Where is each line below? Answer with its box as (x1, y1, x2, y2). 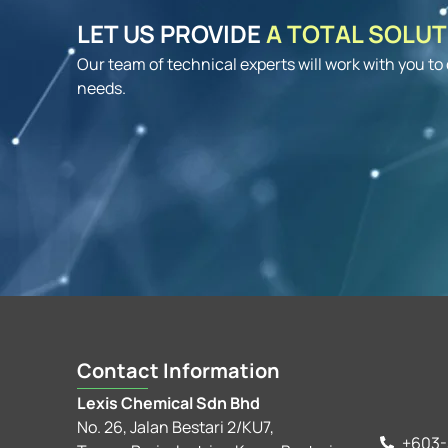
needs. (77, 77, 127, 99)
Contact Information (77, 357, 281, 384)
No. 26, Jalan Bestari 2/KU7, (77, 416, 275, 438)
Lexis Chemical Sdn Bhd (77, 392, 261, 414)
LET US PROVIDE (77, 17, 267, 50)
